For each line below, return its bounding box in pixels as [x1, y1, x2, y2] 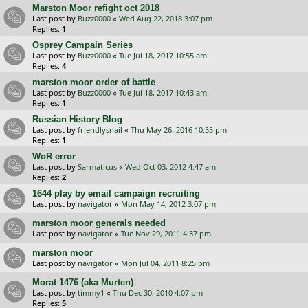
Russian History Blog [32, 113, 122, 124]
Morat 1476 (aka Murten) [32, 276, 133, 287]
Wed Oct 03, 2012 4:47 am [125, 161, 216, 172]
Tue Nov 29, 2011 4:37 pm [121, 228, 211, 239]
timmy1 [78, 287, 104, 298]
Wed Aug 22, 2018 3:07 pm [119, 12, 212, 23]
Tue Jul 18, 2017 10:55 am [119, 49, 207, 60]
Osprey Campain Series [32, 39, 133, 50]
